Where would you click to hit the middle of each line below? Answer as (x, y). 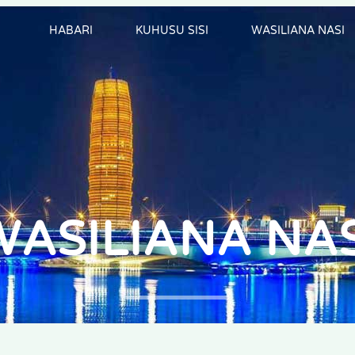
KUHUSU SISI (172, 31)
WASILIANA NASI (298, 31)
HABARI (71, 31)
